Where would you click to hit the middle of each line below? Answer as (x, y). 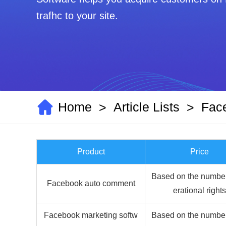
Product (91, 152)
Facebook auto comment (91, 183)
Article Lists (147, 107)
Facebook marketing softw (91, 215)
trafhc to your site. (77, 16)
